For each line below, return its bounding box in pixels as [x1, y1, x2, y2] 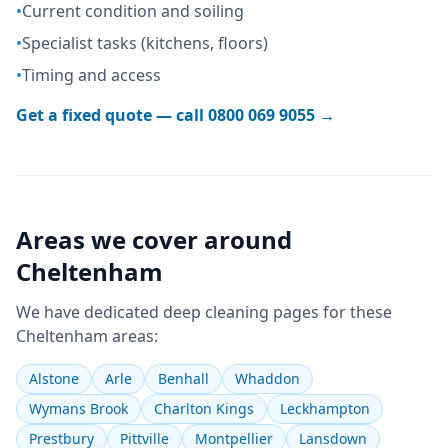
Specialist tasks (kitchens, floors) [22, 32, 268, 54]
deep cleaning [163, 301, 269, 323]
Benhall [158, 369, 209, 388]
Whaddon [235, 369, 300, 388]
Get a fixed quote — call [16, 104, 208, 126]
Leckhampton [280, 399, 370, 418]
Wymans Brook [29, 399, 128, 418]
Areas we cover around [16, 223, 292, 256]
